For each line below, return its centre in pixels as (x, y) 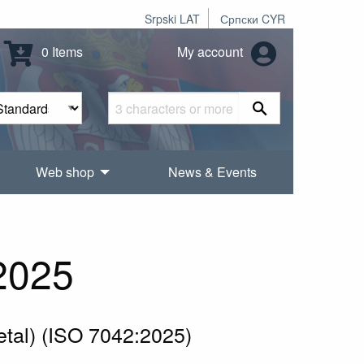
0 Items (61, 52)
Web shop (65, 172)
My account (212, 52)
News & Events (212, 172)
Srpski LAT (172, 19)
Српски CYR (253, 19)
